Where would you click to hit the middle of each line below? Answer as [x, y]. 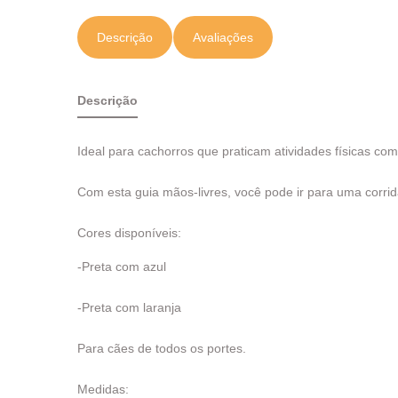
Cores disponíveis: [129, 233]
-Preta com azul [122, 267]
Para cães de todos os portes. [162, 349]
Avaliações [223, 38]
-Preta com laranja [129, 308]
